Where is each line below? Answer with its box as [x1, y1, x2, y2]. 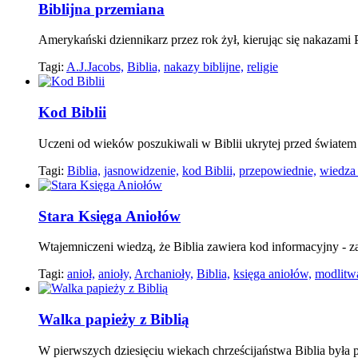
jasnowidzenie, [104, 163, 179, 177]
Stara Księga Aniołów [38, 207, 181, 225]
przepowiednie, [239, 163, 316, 177]
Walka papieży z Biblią [38, 310, 189, 328]
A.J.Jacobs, [66, 60, 124, 74]
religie [247, 60, 278, 74]
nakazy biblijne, [164, 60, 244, 74]
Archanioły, [134, 267, 193, 281]
